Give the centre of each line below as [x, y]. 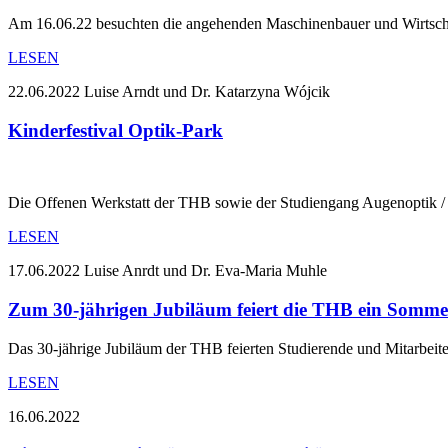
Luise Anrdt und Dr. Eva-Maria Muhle [205, 271]
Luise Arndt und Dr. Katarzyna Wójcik [207, 91]
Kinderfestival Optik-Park [115, 130]
